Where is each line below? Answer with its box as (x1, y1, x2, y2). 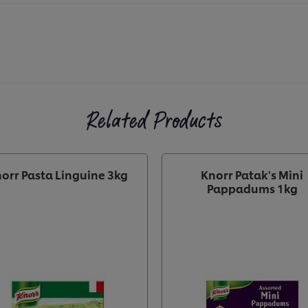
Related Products (86, 107, 222, 137)
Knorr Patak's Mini (201, 166, 303, 183)
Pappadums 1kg (206, 180, 298, 197)
